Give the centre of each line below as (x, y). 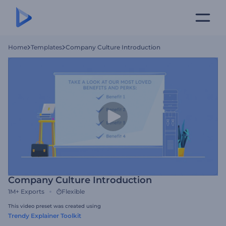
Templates (46, 47)
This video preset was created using (54, 206)
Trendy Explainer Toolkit (45, 216)
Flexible (73, 191)
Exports (33, 191)
